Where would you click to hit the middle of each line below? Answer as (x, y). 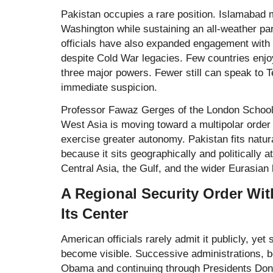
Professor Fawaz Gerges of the (134, 109)
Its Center (94, 213)
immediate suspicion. (109, 87)
